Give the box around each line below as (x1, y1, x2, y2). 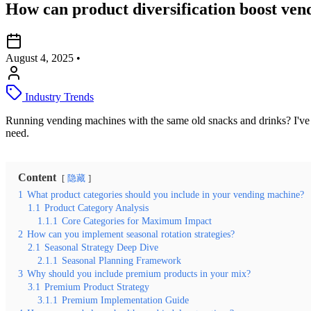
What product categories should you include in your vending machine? (27, 188, 304, 200)
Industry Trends (22, 90, 94, 103)
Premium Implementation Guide (62, 294, 189, 305)
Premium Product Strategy (44, 280, 149, 292)
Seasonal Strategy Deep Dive (44, 241, 158, 253)
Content (18, 171, 56, 183)
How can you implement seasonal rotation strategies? (27, 228, 235, 239)
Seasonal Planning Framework (62, 254, 181, 266)
